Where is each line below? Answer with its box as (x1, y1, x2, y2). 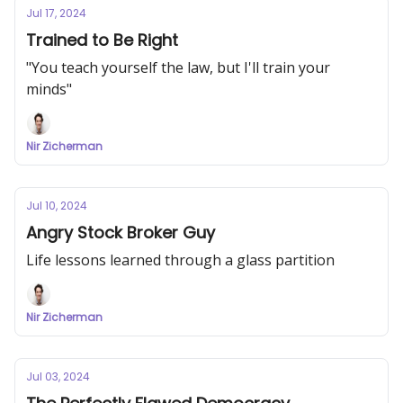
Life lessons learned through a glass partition (26, 250, 335, 270)
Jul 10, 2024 (26, 198, 87, 213)
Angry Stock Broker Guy (26, 221, 215, 244)
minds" (26, 79, 72, 99)
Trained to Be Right (26, 29, 178, 51)
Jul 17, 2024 (26, 5, 86, 21)
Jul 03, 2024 (26, 369, 90, 384)
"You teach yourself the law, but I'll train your (26, 58, 330, 77)
